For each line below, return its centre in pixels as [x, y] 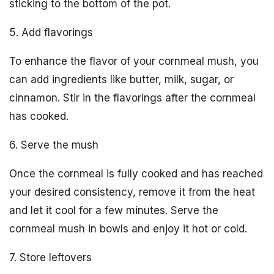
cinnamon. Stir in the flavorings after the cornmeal [132, 98]
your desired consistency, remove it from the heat [132, 192]
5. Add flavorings [51, 32]
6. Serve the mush [54, 145]
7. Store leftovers [50, 257]
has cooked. [39, 116]
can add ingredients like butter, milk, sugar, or [121, 80]
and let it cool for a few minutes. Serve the [114, 210]
